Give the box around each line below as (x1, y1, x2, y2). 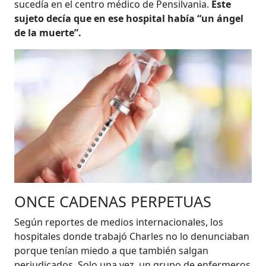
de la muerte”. (14, 26, 82, 39)
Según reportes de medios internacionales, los (14, 215, 224, 229)
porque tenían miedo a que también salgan (14, 243, 209, 257)
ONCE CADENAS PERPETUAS (14, 191, 212, 211)
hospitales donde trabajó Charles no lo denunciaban (14, 229, 250, 243)
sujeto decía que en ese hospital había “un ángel (14, 11, 244, 25)
